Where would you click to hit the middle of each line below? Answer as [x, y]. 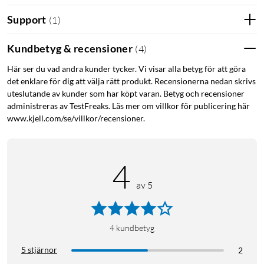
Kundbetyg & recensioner [70, 48]
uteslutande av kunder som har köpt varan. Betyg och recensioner [126, 94]
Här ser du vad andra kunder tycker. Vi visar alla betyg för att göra [126, 69]
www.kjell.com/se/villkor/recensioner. [76, 118]
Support [27, 19]
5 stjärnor [39, 250]
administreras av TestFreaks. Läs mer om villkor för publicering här [128, 106]
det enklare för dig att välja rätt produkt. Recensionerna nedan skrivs [131, 81]
